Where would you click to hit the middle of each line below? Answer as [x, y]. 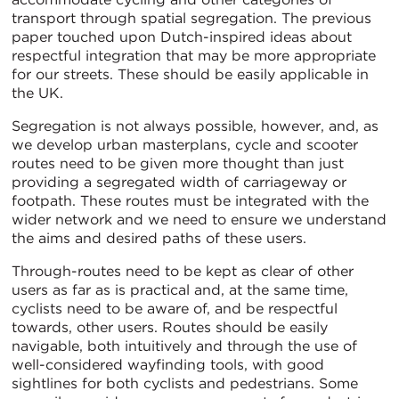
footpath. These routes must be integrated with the [190, 200]
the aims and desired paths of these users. [159, 238]
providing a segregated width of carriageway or [179, 182]
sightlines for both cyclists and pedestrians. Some [185, 383]
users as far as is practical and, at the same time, [180, 289]
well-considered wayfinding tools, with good [168, 364]
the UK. [37, 93]
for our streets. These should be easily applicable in [190, 74]
